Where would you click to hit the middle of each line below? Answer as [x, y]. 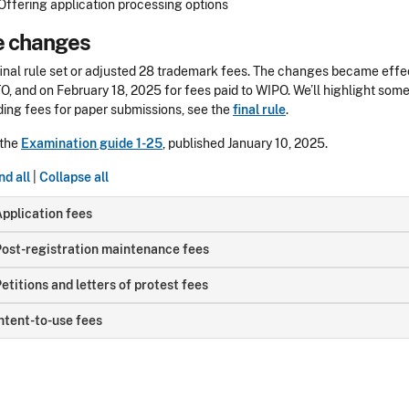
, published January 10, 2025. [246, 143]
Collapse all [74, 177]
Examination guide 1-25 [92, 143]
